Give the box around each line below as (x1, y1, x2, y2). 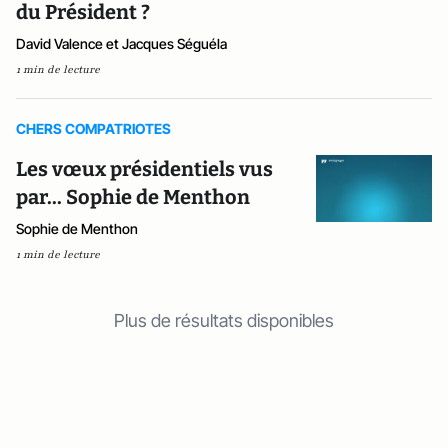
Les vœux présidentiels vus (16, 157, 273, 181)
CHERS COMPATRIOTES (16, 120, 171, 137)
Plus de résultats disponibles (114, 310, 334, 331)
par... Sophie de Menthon (16, 185, 250, 209)
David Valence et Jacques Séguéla (16, 35, 227, 52)
